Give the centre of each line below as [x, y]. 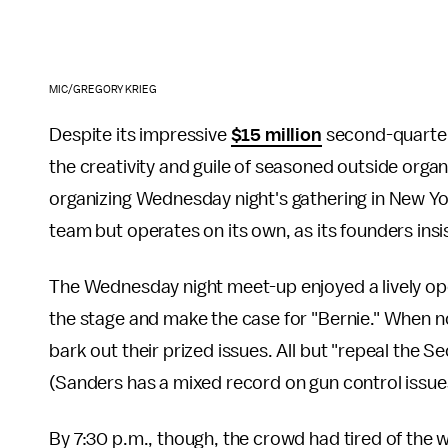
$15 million [276, 135]
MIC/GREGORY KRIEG [103, 90]
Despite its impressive [140, 135]
